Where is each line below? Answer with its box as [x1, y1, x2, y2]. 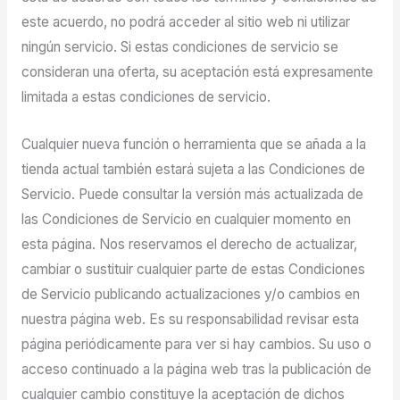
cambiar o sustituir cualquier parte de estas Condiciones [21, 261, 365, 279]
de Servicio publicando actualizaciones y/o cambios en [21, 286, 360, 304]
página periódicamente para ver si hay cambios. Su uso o [21, 336, 371, 354]
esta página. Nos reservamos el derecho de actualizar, [21, 236, 357, 254]
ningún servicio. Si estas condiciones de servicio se [21, 38, 338, 56]
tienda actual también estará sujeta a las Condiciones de [21, 161, 365, 179]
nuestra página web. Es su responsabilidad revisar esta [21, 311, 359, 329]
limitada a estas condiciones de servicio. [21, 88, 271, 106]
